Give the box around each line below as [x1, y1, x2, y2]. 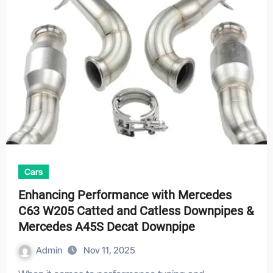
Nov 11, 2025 [83, 244, 135, 256]
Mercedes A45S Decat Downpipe [18, 219, 195, 234]
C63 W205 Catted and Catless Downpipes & [18, 204, 253, 218]
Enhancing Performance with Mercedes [18, 188, 232, 202]
